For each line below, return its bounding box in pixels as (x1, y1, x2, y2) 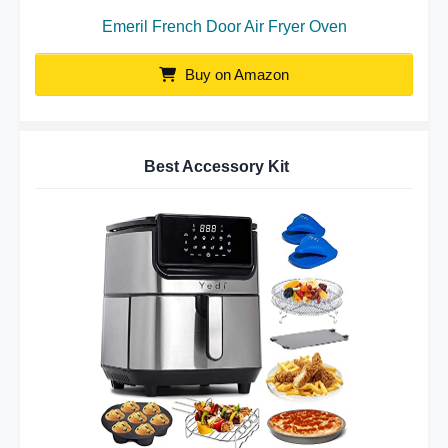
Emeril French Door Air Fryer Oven (101, 17, 347, 35)
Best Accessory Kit (144, 157, 289, 175)
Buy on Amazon (181, 65, 289, 83)
